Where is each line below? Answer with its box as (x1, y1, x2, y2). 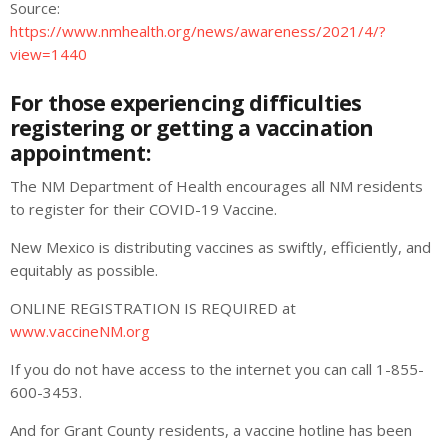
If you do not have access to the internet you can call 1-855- (10, 359, 424, 380)
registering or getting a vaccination (10, 112, 374, 142)
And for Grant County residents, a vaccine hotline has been (10, 420, 412, 441)
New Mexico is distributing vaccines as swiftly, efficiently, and (10, 237, 431, 258)
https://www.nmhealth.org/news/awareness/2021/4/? (10, 21, 386, 42)
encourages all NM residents (226, 176, 423, 197)
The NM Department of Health (10, 176, 222, 197)
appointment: (10, 137, 150, 167)
